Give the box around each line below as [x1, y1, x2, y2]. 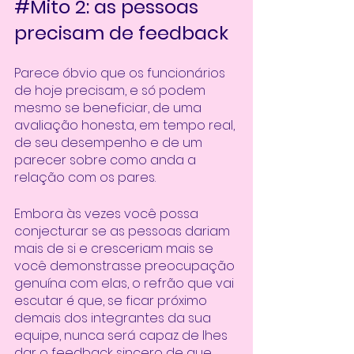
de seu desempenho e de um [14, 134, 205, 152]
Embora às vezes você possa [14, 205, 201, 223]
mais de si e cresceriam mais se [14, 239, 217, 258]
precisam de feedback [14, 20, 228, 46]
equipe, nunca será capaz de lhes [14, 326, 231, 345]
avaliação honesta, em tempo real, [14, 116, 238, 134]
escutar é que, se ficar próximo [14, 292, 210, 310]
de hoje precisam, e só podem [14, 81, 209, 100]
